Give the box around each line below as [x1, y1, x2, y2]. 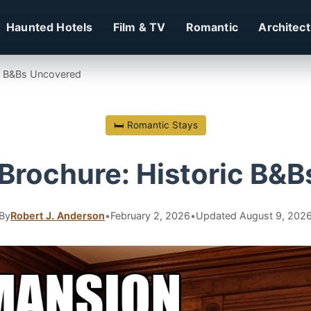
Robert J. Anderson [10, 210, 105, 221]
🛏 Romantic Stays [113, 119, 198, 131]
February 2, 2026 [110, 210, 190, 221]
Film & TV [112, 19, 166, 34]
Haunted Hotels [6, 19, 93, 34]
